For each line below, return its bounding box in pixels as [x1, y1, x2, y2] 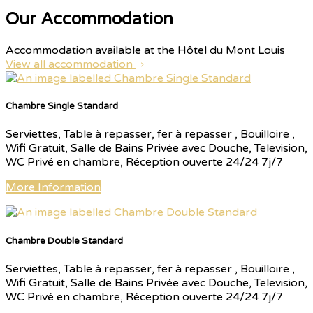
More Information [6, 180, 101, 195]
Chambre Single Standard [6, 101, 118, 112]
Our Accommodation [6, 9, 173, 30]
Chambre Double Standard [6, 235, 123, 247]
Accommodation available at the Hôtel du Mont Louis [6, 43, 285, 58]
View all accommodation [6, 57, 136, 72]
